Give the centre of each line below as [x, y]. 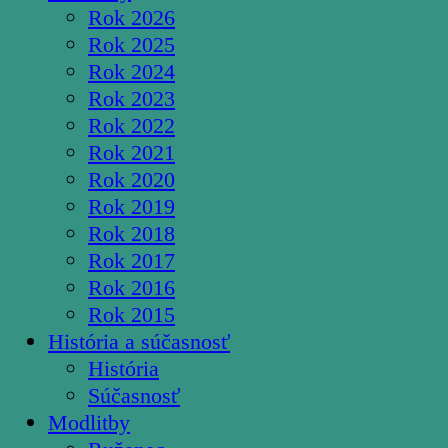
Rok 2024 [131, 72]
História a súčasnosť [139, 342]
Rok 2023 [131, 99]
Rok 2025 [131, 45]
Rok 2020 [131, 180]
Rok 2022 [131, 126]
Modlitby [89, 423]
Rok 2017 [131, 261]
